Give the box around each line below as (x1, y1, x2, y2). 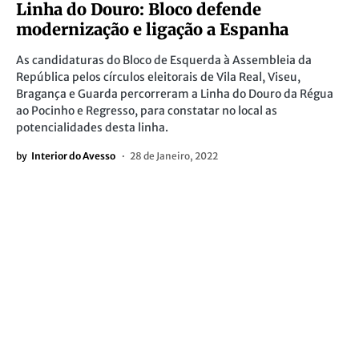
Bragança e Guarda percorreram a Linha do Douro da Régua (16, 87, 333, 101)
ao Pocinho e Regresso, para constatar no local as (16, 103, 277, 118)
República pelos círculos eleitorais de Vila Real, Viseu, (16, 70, 301, 84)
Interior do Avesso (31, 150, 115, 162)
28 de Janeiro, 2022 (130, 150, 218, 162)
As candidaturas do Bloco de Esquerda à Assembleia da (16, 53, 312, 67)
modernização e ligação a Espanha (16, 19, 288, 39)
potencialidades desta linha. (16, 120, 168, 135)
